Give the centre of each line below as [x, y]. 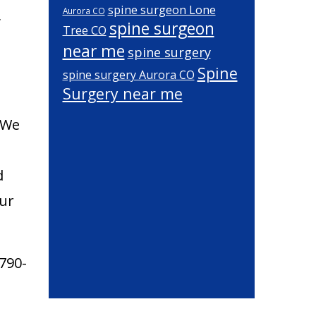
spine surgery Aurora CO [128, 75]
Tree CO [84, 30]
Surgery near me [122, 93]
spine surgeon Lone [162, 10]
